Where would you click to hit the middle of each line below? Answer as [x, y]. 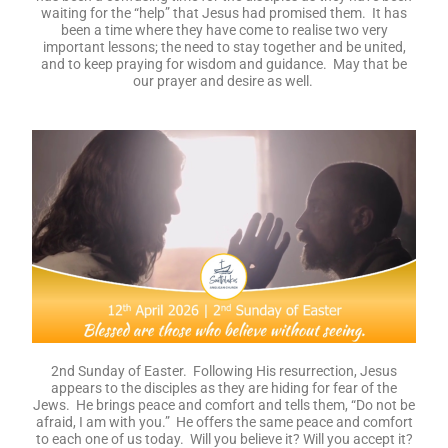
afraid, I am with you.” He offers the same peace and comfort [224, 422]
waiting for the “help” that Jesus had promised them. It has [224, 13]
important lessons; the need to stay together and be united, [224, 47]
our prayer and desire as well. [224, 81]
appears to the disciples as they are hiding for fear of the [224, 388]
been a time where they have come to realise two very [224, 30]
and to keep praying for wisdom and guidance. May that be [224, 64]
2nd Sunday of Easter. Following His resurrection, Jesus [224, 371]
